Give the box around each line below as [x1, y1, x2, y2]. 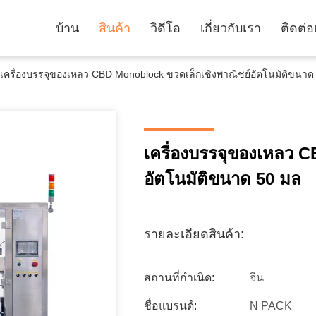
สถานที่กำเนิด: [144, 272, 214, 284]
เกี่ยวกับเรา [200, 21, 261, 35]
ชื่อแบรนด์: [144, 300, 197, 312]
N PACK [250, 300, 292, 312]
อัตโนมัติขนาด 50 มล [144, 169, 301, 188]
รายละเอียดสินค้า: [144, 227, 244, 241]
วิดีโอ [150, 21, 181, 35]
